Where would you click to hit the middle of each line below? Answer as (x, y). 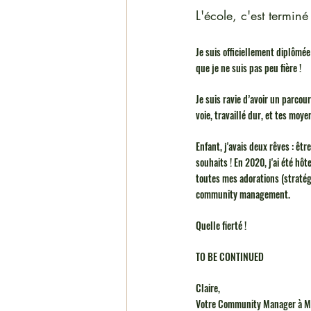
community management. (244, 194)
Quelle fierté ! (222, 225)
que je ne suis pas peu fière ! (250, 68)
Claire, (209, 288)
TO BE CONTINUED (231, 257)
